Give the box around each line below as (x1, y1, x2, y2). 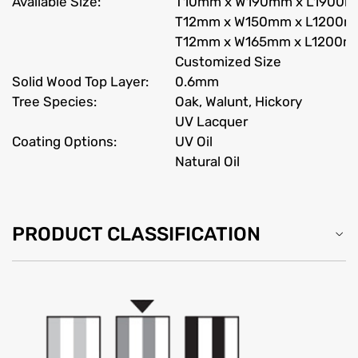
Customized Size (175, 53, 281, 70)
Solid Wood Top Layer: (12, 73, 149, 89)
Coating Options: (12, 133, 117, 149)
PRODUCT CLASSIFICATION (12, 222, 261, 245)
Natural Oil (175, 153, 240, 169)
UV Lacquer (175, 113, 248, 129)
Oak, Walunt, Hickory (175, 93, 302, 109)
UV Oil (175, 133, 213, 149)
